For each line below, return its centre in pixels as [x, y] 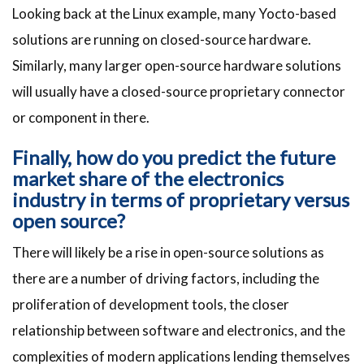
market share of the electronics [148, 179]
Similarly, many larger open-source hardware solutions [177, 66]
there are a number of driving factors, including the [166, 279]
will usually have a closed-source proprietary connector [179, 92]
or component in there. [81, 118]
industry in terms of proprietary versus [181, 200]
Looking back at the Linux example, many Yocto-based [174, 14]
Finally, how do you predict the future [174, 158]
